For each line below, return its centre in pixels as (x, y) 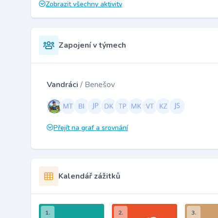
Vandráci (64, 84)
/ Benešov (98, 84)
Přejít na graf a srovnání (91, 127)
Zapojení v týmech (92, 45)
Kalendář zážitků (89, 176)
